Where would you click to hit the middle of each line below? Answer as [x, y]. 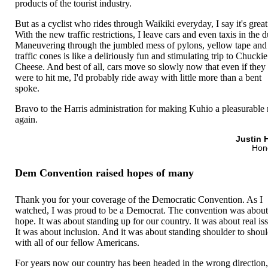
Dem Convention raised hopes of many [105, 173]
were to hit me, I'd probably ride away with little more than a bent [138, 77]
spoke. [28, 88]
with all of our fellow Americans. [77, 242]
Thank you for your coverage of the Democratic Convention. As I [139, 199]
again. [27, 119]
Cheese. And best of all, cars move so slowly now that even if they [141, 66]
